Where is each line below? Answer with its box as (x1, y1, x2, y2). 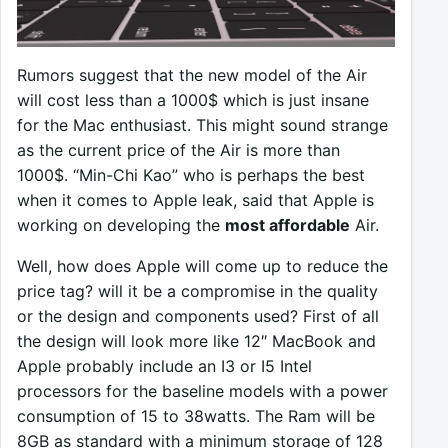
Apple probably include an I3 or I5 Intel (17, 356, 312, 377)
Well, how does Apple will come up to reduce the (17, 256, 388, 277)
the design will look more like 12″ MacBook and (17, 331, 376, 352)
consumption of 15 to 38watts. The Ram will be (17, 406, 375, 427)
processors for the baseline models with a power (17, 381, 388, 402)
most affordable (225, 215, 350, 236)
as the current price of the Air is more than (17, 140, 340, 161)
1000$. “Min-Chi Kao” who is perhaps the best (17, 165, 365, 186)
